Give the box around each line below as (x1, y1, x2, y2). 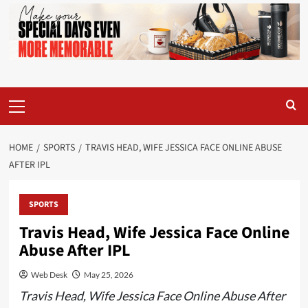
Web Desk (30, 269, 67, 280)
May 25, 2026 (83, 269, 133, 280)
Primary (8, 88, 46, 102)
